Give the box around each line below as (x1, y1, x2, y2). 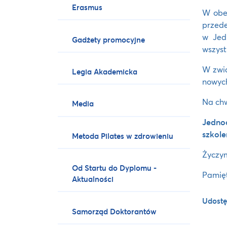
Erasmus (72, 2, 103, 13)
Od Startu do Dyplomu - (72, 163, 157, 173)
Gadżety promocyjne (72, 34, 145, 45)
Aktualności (72, 174, 114, 184)
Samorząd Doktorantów (72, 206, 157, 216)
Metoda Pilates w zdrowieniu (72, 130, 174, 141)
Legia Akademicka (72, 66, 138, 77)
